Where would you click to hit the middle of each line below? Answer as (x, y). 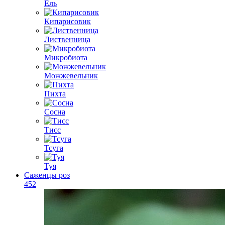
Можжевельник (71, 76)
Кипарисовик (68, 21)
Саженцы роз (47, 175)
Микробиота (66, 58)
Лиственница (67, 39)
